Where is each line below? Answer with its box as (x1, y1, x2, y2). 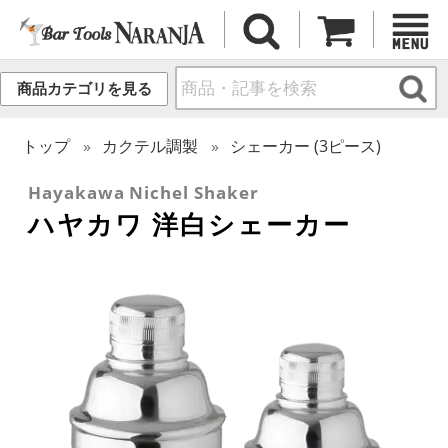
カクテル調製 (102, 134, 199, 157)
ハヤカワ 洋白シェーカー (28, 205, 351, 242)
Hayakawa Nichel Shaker (28, 180, 259, 204)
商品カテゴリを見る (16, 80, 152, 98)
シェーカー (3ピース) (230, 134, 382, 157)
